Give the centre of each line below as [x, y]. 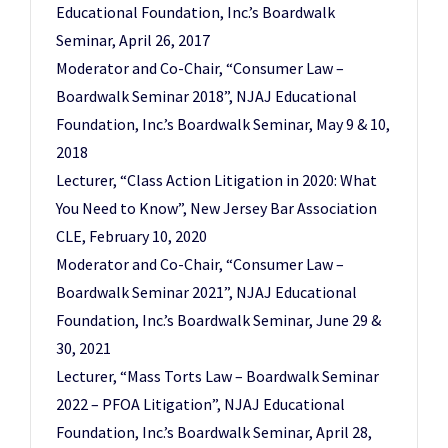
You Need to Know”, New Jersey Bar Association [216, 208]
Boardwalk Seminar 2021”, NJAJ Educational [206, 292]
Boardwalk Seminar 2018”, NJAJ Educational [206, 96]
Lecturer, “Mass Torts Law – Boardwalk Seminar [217, 376]
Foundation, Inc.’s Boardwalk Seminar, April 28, [214, 432]
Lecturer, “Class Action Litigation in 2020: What [216, 180]
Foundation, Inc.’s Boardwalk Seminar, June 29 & [218, 320]
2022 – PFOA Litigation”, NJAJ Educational [200, 404]
